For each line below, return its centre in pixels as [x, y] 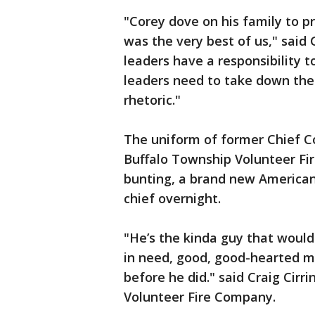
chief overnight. [174, 199]
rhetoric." [152, 100]
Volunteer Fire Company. [200, 297]
